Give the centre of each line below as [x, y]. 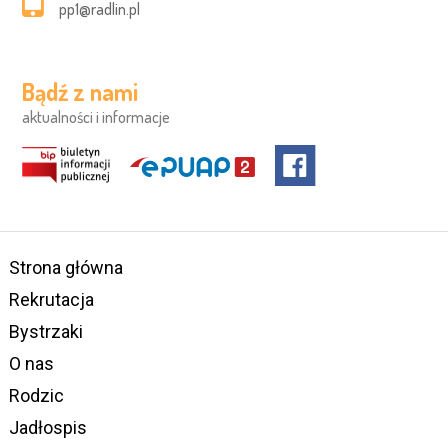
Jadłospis [47, 427]
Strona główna [65, 267]
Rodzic [36, 395]
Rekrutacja [51, 299]
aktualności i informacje [96, 116]
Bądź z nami [80, 91]
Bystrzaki [45, 331]
